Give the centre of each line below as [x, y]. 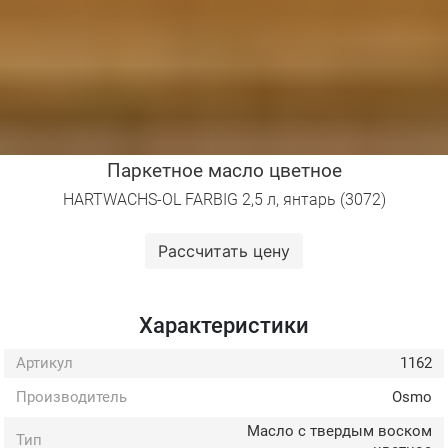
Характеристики [224, 325]
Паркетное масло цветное [224, 170]
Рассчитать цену [224, 250]
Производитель [71, 396]
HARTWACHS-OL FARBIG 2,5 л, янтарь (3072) [224, 199]
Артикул [44, 362]
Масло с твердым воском [339, 430]
